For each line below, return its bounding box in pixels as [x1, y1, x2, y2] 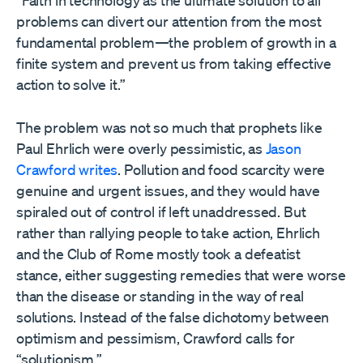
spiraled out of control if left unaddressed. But [16, 203, 306, 221]
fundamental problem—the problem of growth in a [16, 33, 336, 52]
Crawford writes [16, 160, 118, 179]
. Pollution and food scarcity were [117, 160, 326, 179]
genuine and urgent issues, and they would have [16, 181, 320, 200]
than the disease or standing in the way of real [16, 287, 304, 305]
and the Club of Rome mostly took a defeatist [16, 245, 301, 263]
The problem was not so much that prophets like [16, 118, 322, 137]
